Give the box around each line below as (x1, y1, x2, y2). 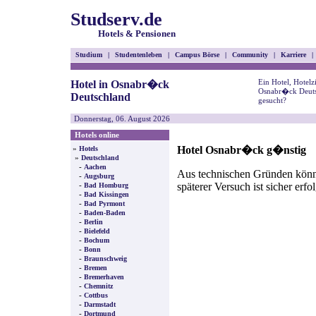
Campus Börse (171, 51, 224, 59)
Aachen (84, 163, 107, 171)
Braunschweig (84, 255, 127, 262)
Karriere (276, 51, 310, 59)
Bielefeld (84, 227, 110, 235)
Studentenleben (111, 51, 166, 59)
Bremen (84, 264, 107, 272)
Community (228, 51, 272, 59)
